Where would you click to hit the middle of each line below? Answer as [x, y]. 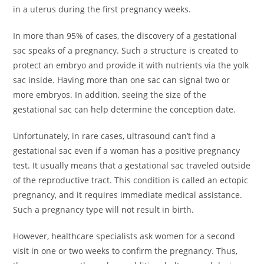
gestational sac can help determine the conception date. [125, 109]
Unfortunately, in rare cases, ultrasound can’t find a [115, 136]
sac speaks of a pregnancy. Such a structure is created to [126, 50]
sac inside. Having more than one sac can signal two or [122, 80]
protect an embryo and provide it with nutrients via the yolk [131, 65]
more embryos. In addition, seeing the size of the [110, 95]
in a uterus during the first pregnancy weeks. [102, 9]
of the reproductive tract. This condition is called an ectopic [131, 180]
